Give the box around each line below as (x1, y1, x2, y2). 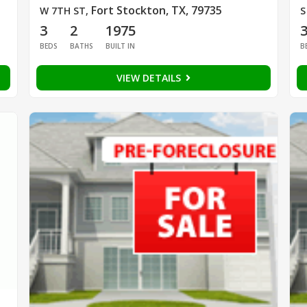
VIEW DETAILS (116, 71, 184, 85)
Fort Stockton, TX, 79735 (90, 3, 222, 19)
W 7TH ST (39, 4, 86, 18)
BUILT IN (105, 41, 135, 51)
